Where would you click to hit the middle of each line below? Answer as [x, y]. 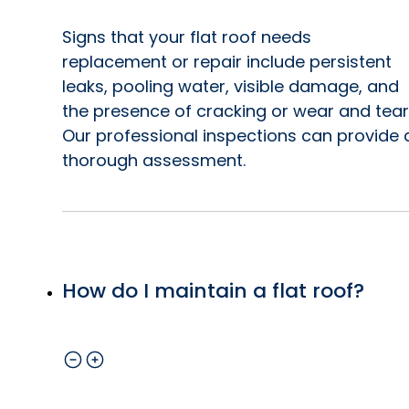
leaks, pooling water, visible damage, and [231, 86]
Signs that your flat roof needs [187, 37]
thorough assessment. [154, 160]
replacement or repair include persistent [227, 61]
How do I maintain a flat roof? [213, 290]
